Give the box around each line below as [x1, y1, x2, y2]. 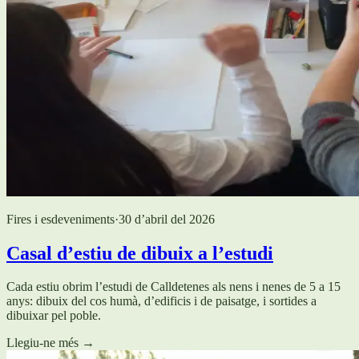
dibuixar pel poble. [6, 309, 101, 323]
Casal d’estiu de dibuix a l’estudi [6, 242, 273, 264]
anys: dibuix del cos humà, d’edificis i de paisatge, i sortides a [6, 294, 317, 309]
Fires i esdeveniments [6, 212, 115, 226]
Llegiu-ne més [6, 336, 79, 350]
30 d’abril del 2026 [119, 212, 215, 226]
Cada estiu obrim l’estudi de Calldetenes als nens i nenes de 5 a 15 [6, 280, 341, 294]
